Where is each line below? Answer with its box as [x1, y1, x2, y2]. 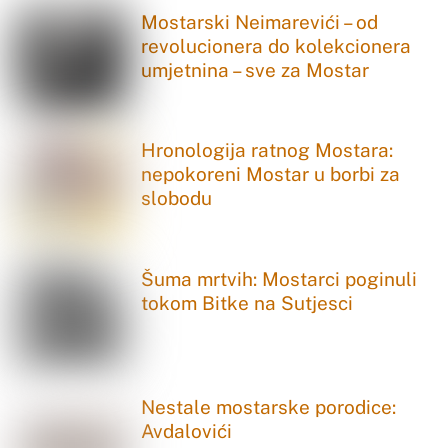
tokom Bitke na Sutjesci [141, 291, 354, 314]
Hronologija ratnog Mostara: [141, 139, 394, 162]
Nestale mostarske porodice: [141, 396, 397, 419]
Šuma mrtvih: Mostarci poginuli [141, 267, 418, 290]
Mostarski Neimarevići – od [141, 10, 379, 33]
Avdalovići [141, 420, 233, 443]
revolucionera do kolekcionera [141, 34, 412, 57]
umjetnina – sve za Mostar [141, 58, 370, 81]
